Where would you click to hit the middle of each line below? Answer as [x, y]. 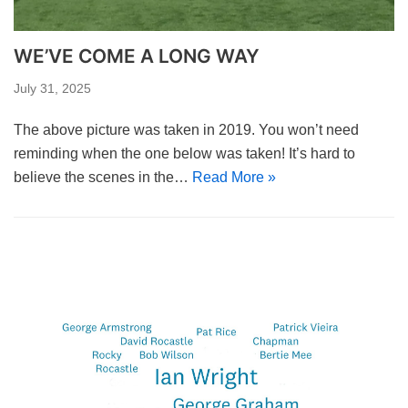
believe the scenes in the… [103, 177]
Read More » [234, 177]
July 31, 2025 [52, 88]
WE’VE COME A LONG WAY [137, 56]
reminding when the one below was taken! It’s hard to [184, 153]
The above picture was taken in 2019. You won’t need [186, 129]
